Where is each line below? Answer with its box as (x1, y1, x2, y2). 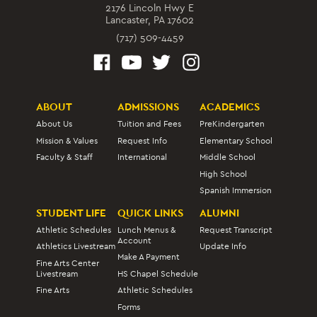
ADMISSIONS (117, 100, 180, 113)
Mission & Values (36, 135, 98, 146)
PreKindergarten (199, 119, 265, 129)
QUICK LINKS (117, 206, 184, 219)
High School (199, 168, 247, 179)
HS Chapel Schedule (117, 268, 199, 279)
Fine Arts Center (36, 258, 100, 268)
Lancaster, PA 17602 (105, 13, 194, 26)
